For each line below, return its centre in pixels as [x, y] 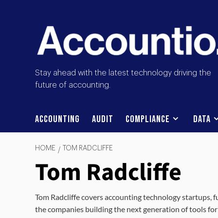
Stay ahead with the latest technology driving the [123, 73]
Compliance [148, 119]
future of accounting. [73, 85]
